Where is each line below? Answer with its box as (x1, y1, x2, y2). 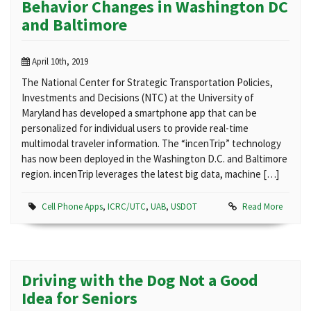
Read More (242, 201, 283, 212)
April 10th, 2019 (30, 56, 88, 67)
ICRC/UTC (108, 201, 146, 212)
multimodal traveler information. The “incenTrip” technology (22, 137, 281, 150)
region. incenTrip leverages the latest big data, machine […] (22, 167, 279, 180)
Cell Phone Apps (42, 201, 103, 212)
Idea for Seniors (22, 287, 137, 309)
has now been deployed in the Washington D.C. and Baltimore (22, 152, 287, 165)
